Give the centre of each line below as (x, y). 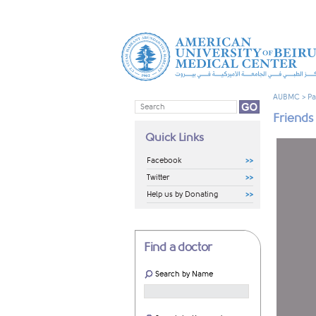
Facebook (164, 161)
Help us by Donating (182, 195)
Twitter (158, 178)
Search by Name (184, 274)
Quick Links (175, 138)
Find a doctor (178, 248)
